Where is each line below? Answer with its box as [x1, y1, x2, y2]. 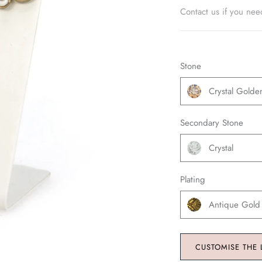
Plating [180, 173, 205, 187]
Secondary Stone [180, 116, 243, 130]
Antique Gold [208, 198, 260, 212]
